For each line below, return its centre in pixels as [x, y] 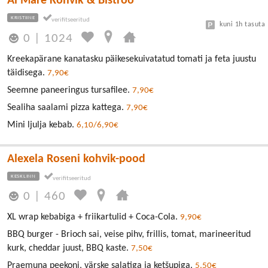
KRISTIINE [23, 18]
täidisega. [27, 73]
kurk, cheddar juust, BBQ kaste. [69, 248]
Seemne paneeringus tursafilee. [70, 90]
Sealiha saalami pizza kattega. [67, 107]
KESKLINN [23, 176]
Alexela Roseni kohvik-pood [76, 159]
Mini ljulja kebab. [42, 125]
